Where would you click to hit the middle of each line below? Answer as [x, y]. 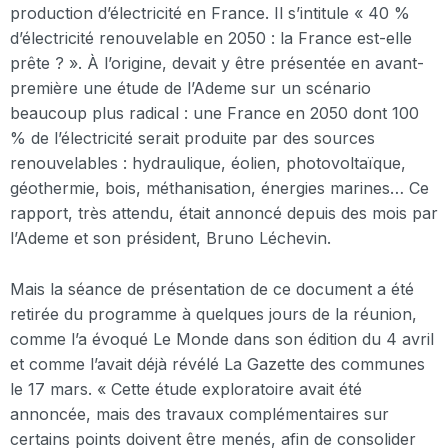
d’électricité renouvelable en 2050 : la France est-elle [211, 38]
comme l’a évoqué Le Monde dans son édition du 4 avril [222, 338]
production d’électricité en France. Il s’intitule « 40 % [210, 13]
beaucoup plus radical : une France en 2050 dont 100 [214, 113]
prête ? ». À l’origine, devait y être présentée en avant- [217, 63]
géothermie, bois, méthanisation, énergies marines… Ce [219, 188]
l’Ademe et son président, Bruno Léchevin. [170, 238]
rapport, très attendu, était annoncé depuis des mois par [224, 213]
